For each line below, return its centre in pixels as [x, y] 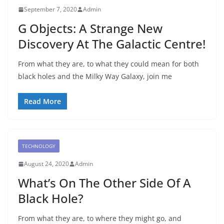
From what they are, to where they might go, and [100, 218]
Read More [42, 101]
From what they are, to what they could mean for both [108, 64]
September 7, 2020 [50, 9]
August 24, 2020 [46, 164]
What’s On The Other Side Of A [104, 183]
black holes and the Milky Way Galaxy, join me [95, 76]
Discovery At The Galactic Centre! [112, 44]
